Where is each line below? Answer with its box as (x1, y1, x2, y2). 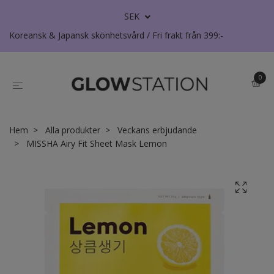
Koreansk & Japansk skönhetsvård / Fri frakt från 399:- (9, 29, 223, 41)
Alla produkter (45, 124, 100, 136)
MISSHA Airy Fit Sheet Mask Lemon (24, 138, 167, 150)
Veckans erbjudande (117, 124, 197, 136)
